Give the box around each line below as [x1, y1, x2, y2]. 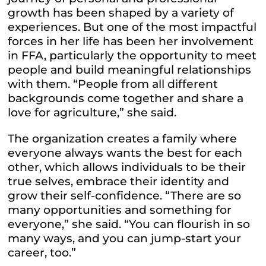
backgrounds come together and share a [8, 91, 244, 105]
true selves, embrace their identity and [8, 174, 230, 188]
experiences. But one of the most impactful [8, 20, 257, 34]
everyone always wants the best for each [8, 145, 243, 160]
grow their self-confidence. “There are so [8, 188, 242, 202]
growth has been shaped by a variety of [8, 5, 235, 20]
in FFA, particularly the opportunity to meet [8, 48, 257, 62]
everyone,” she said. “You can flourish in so [8, 217, 251, 231]
